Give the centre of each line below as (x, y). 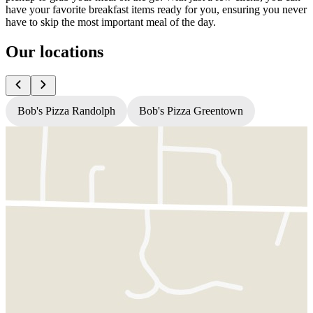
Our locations (54, 51)
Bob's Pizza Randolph (66, 110)
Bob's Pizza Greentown (191, 110)
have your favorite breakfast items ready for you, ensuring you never (156, 9)
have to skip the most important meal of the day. (111, 22)
